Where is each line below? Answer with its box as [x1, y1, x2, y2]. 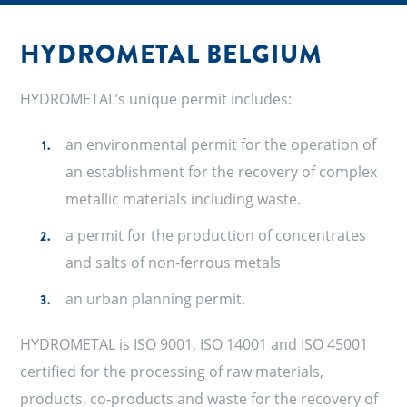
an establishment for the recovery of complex [65, 162, 378, 182]
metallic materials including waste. [65, 189, 302, 209]
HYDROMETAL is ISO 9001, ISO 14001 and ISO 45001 [20, 334, 369, 354]
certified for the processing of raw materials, [20, 362, 324, 382]
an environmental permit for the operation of [65, 134, 377, 154]
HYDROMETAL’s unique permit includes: [20, 89, 293, 109]
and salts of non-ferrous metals [65, 253, 282, 273]
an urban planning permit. [65, 289, 246, 309]
